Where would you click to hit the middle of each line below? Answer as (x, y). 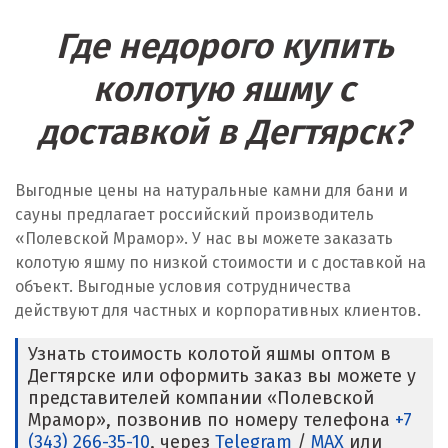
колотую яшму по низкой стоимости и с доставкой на (220, 262)
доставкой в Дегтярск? (224, 132)
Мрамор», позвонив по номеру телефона (211, 420)
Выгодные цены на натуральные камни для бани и (211, 190)
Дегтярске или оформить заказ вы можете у (222, 376)
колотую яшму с (224, 89)
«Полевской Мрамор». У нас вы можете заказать (204, 238)
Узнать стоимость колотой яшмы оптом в (209, 354)
